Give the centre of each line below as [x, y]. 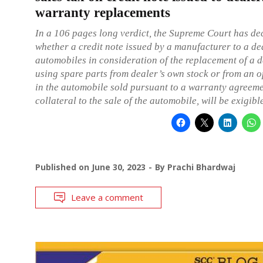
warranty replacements [103, 12]
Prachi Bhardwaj [201, 167]
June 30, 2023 [119, 167]
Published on [63, 167]
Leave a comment [107, 197]
